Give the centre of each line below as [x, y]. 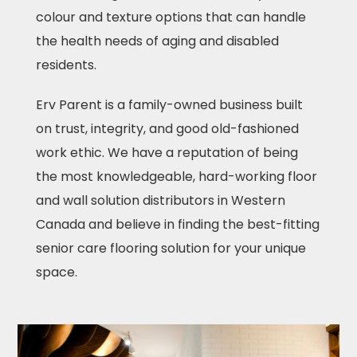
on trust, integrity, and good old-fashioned [167, 129]
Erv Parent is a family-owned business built [169, 105]
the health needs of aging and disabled [157, 41]
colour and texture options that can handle [171, 17]
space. [56, 272]
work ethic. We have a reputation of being [167, 153]
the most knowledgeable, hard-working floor [176, 177]
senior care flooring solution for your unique [171, 248]
